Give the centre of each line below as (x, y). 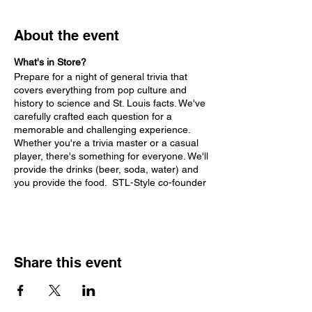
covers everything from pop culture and (100, 89)
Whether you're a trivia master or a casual (106, 142)
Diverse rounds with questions (108, 289)
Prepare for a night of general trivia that (101, 76)
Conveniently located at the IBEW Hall (125, 249)
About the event (67, 35)
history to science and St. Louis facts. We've (110, 103)
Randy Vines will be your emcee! (85, 195)
